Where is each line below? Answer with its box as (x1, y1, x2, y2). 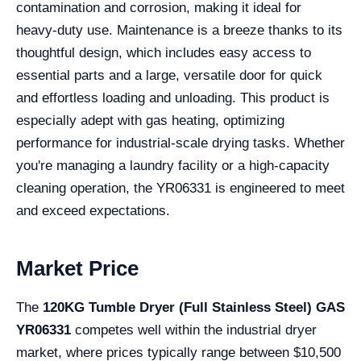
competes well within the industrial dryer (71, 322, 317, 338)
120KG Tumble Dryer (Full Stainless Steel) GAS (43, 300, 345, 315)
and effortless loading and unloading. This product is (16, 90, 330, 106)
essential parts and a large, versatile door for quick (16, 68, 322, 83)
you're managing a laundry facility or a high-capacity (16, 158, 330, 173)
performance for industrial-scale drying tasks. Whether (16, 135, 345, 151)
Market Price (16, 256, 139, 280)
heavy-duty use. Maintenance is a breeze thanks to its (16, 23, 342, 38)
